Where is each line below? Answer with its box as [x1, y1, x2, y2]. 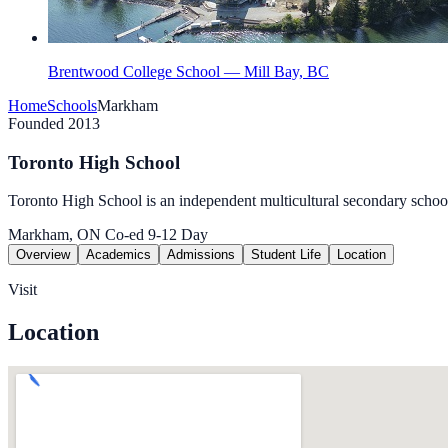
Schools [47, 97, 97, 114]
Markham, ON [8, 226, 101, 244]
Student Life [251, 247, 321, 263]
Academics [86, 247, 151, 263]
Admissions [167, 247, 235, 263]
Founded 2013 [8, 115, 100, 132]
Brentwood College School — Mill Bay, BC [48, 63, 329, 80]
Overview [16, 247, 70, 263]
